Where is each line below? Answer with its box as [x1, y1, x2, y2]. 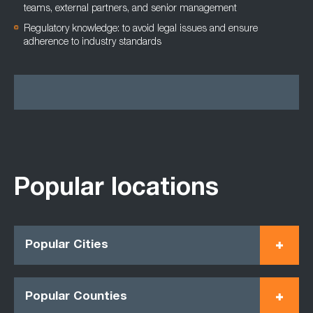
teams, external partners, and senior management [24, 4, 237, 14]
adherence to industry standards [24, 38, 161, 48]
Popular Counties [25, 291, 127, 303]
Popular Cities [25, 239, 108, 252]
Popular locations [14, 177, 219, 202]
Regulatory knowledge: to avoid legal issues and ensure [24, 24, 258, 34]
